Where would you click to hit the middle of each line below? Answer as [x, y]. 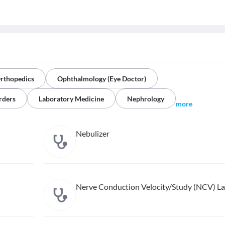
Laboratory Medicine [71, 99]
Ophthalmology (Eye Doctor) [102, 79]
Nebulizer [92, 134]
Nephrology [146, 99]
